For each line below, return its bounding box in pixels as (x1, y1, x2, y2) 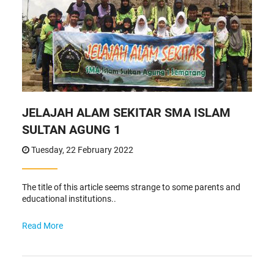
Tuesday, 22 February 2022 (29, 144, 133, 155)
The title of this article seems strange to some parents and (21, 182, 240, 192)
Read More (21, 220, 63, 231)
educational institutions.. (21, 193, 116, 204)
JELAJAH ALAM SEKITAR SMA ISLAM (21, 105, 231, 120)
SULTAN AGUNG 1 (21, 122, 120, 137)
